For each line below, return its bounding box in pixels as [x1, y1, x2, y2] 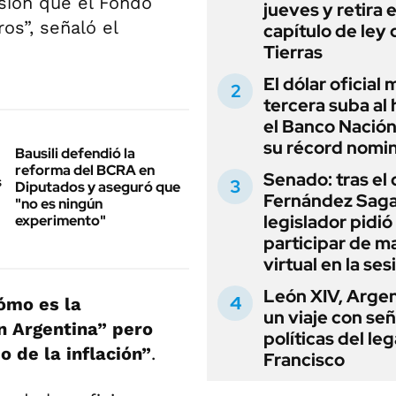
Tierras [263, 41, 323, 64]
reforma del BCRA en [15, 161, 155, 179]
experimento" [15, 211, 106, 230]
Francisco [263, 348, 345, 371]
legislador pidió [263, 210, 392, 233]
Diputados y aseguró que [15, 178, 180, 196]
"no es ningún [15, 194, 103, 213]
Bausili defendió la [15, 144, 135, 163]
